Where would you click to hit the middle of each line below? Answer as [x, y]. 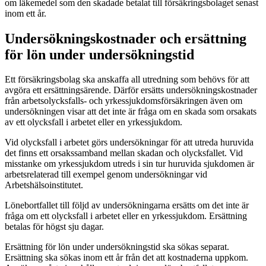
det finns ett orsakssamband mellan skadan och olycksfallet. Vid [124, 153]
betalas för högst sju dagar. [54, 227]
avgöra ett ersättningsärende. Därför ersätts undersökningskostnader [131, 90]
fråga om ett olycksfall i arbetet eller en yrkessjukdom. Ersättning [126, 216]
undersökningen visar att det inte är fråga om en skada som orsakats [131, 112]
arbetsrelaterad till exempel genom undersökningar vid [106, 175]
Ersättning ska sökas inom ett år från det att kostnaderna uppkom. [126, 258]
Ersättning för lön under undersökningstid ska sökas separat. [117, 247]
